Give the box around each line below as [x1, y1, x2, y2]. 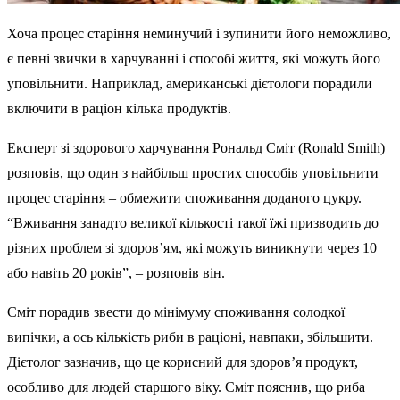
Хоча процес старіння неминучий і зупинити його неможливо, [7, 26, 391, 42]
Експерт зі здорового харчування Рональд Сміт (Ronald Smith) [7, 140, 385, 156]
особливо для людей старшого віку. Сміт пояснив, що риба [7, 379, 365, 396]
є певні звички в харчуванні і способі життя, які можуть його [7, 51, 380, 67]
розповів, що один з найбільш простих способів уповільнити [7, 165, 379, 181]
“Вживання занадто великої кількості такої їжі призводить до [7, 215, 379, 231]
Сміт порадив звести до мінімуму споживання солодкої [7, 304, 345, 321]
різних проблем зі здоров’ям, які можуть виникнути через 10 [7, 240, 377, 256]
